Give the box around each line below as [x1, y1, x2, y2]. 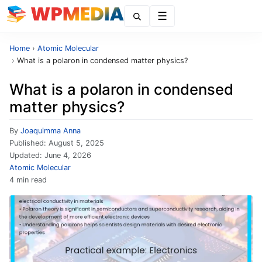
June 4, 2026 [44, 151, 91, 160]
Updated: [9, 151, 44, 160]
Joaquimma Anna [20, 126, 81, 135]
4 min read [9, 175, 47, 184]
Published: [9, 139, 49, 147]
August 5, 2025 [49, 139, 104, 147]
